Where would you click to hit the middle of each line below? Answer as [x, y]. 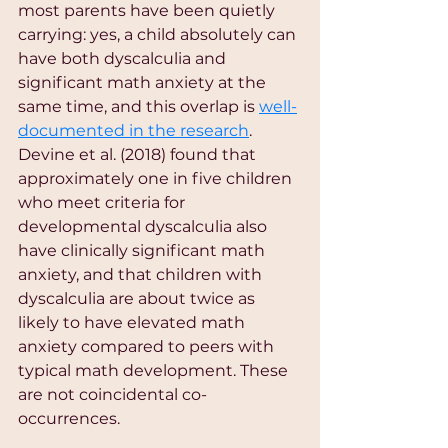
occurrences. [69, 419]
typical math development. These [155, 371]
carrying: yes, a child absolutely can [159, 35]
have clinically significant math [143, 251]
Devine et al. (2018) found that [139, 155]
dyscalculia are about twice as [138, 299]
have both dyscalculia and [124, 59]
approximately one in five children [157, 179]
